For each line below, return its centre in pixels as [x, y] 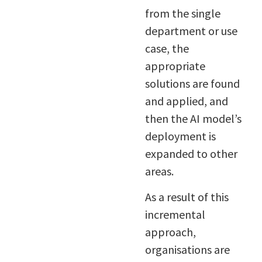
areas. [159, 171]
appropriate [175, 65]
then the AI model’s [193, 118]
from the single [182, 13]
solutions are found [192, 83]
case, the [167, 48]
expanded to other [191, 153]
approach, [170, 232]
